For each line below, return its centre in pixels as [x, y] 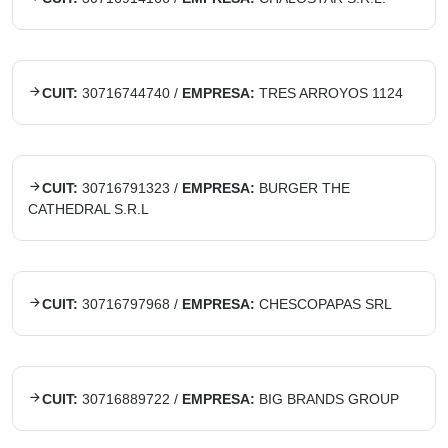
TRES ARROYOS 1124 [331, 93]
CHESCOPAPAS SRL [325, 304]
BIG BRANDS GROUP [329, 399]
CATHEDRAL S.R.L [88, 209]
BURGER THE [304, 188]
